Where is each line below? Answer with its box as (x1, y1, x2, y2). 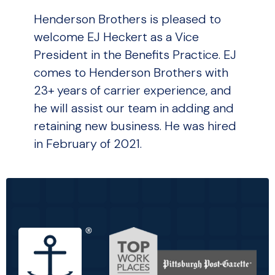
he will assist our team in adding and (34, 99, 234, 116)
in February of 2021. (34, 135, 142, 152)
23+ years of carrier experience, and (34, 82, 231, 98)
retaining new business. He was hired (34, 117, 236, 134)
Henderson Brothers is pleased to (34, 10, 221, 27)
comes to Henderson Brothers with (34, 64, 228, 80)
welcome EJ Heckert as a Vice (34, 28, 199, 45)
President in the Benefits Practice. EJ (34, 46, 236, 63)
